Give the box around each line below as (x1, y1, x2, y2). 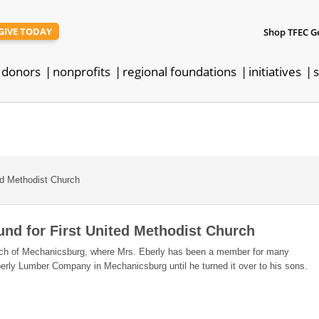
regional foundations (122, 63, 236, 80)
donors (1, 63, 41, 80)
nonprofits (53, 63, 110, 80)
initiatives (249, 63, 301, 80)
